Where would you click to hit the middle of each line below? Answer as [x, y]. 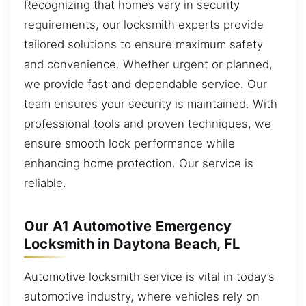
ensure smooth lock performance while [129, 144]
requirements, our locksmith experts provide [144, 25]
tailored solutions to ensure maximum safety [143, 45]
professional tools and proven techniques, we [148, 124]
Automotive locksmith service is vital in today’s [149, 277]
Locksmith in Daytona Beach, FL [132, 244]
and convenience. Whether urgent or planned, [148, 65]
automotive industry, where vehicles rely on [142, 297]
